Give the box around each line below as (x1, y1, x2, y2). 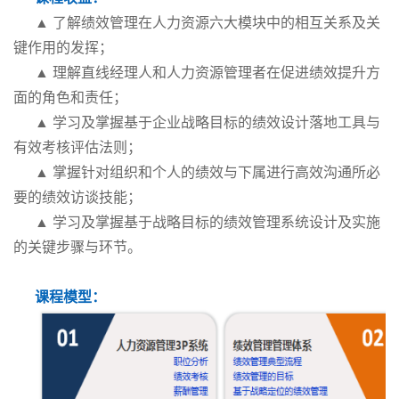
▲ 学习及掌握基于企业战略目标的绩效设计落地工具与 (35, 111, 380, 132)
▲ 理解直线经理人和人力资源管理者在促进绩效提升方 (35, 61, 380, 82)
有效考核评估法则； (13, 136, 142, 157)
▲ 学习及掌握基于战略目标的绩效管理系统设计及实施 (35, 211, 380, 232)
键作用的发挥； (13, 37, 113, 57)
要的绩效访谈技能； (13, 186, 142, 207)
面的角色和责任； (13, 86, 127, 107)
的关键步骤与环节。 (13, 236, 142, 256)
